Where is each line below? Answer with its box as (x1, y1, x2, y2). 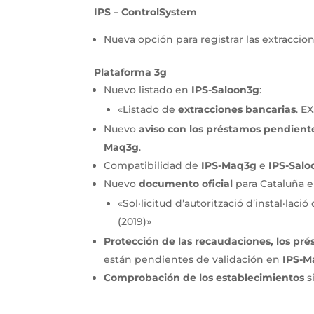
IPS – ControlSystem (94, 5, 198, 18)
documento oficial (139, 177, 233, 190)
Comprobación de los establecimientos (104, 271, 305, 284)
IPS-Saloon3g (191, 83, 260, 96)
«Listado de (118, 102, 179, 116)
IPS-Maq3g (201, 158, 257, 172)
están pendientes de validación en (104, 252, 283, 266)
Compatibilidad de (104, 158, 202, 172)
